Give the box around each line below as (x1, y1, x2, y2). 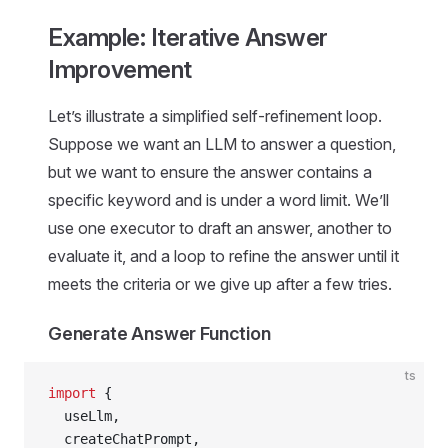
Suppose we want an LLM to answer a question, (48, 134, 396, 154)
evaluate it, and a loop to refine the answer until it (48, 246, 399, 266)
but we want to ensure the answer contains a (48, 162, 372, 182)
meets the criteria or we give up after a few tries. (48, 274, 392, 294)
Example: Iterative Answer (48, 23, 328, 52)
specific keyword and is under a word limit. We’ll (48, 190, 389, 210)
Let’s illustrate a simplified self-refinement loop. (48, 106, 382, 126)
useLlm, (48, 408, 120, 424)
